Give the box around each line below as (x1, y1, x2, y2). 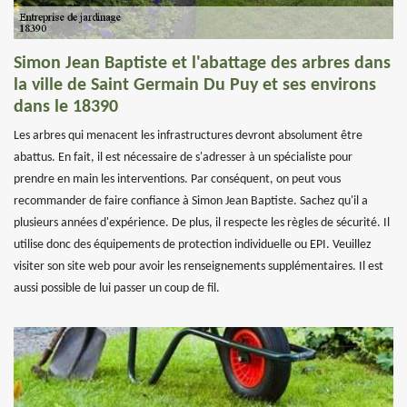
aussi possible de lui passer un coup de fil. (14, 282, 220, 295)
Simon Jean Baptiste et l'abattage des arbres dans (14, 55, 391, 73)
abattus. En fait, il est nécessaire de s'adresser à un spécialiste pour (14, 151, 352, 164)
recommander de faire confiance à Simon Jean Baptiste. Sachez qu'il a (14, 194, 368, 208)
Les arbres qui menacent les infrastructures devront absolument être (14, 129, 362, 143)
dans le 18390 (14, 98, 118, 116)
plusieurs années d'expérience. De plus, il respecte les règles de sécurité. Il (14, 216, 390, 230)
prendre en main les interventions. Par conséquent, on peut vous (14, 173, 341, 186)
